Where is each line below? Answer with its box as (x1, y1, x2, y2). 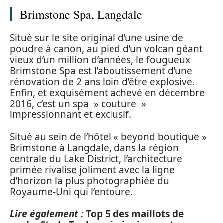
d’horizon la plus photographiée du (10, 174, 169, 187)
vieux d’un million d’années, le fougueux (10, 53, 190, 66)
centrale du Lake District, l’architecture (10, 152, 182, 165)
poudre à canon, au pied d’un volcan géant (10, 42, 203, 55)
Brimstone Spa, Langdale (20, 6, 142, 22)
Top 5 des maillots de (86, 207, 184, 220)
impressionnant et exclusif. (10, 108, 131, 121)
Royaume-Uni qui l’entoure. (10, 185, 133, 198)
